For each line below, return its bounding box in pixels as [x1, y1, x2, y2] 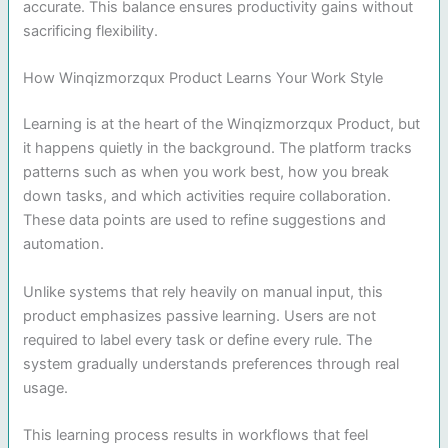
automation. [23, 235, 105, 254]
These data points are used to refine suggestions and [23, 211, 387, 230]
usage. [23, 378, 69, 397]
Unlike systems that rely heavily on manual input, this [23, 282, 384, 301]
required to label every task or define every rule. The [23, 330, 373, 349]
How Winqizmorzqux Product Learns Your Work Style [23, 69, 384, 88]
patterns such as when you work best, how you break [23, 163, 390, 182]
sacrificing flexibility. [23, 22, 159, 41]
